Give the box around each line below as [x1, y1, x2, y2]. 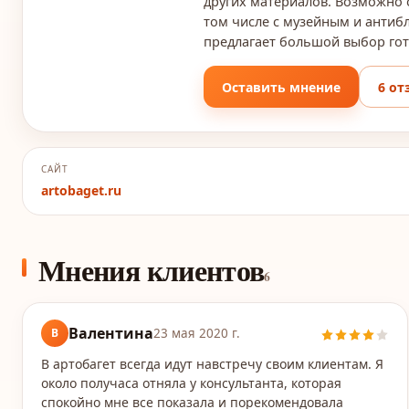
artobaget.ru [41, 182, 121, 199]
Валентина [68, 323, 153, 343]
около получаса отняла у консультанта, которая [41, 374, 341, 392]
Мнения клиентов [38, 248, 265, 291]
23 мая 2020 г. [153, 325, 240, 341]
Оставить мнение [222, 78, 341, 96]
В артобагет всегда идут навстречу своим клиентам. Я [41, 355, 383, 372]
